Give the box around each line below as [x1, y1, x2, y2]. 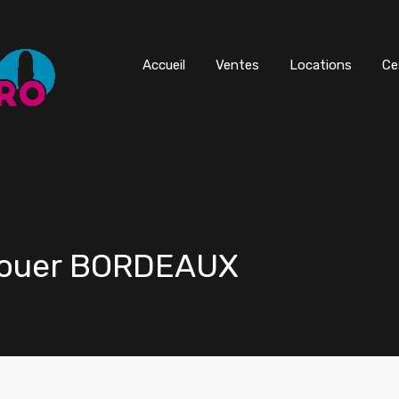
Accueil [142, 57, 185, 73]
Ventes [216, 57, 259, 73]
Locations [289, 57, 352, 73]
